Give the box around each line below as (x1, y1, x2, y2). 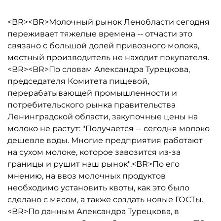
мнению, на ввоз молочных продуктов (7, 171, 166, 181)
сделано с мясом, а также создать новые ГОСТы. (7, 195, 203, 204)
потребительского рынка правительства (7, 100, 176, 110)
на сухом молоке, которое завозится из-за (7, 147, 181, 157)
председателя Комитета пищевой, (7, 76, 149, 86)
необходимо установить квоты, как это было (7, 183, 189, 192)
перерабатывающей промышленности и (7, 88, 177, 98)
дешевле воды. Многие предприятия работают (7, 136, 203, 145)
